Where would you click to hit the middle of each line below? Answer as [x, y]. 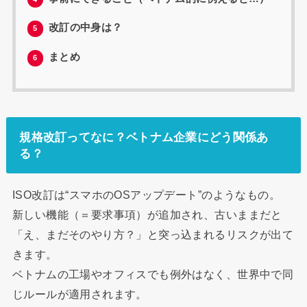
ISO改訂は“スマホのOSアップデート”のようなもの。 [146, 195]
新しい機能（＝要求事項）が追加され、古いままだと [147, 215]
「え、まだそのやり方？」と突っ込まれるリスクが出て [153, 235]
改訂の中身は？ [84, 28]
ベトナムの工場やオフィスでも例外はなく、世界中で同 [153, 274]
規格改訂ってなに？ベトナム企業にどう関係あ [144, 137]
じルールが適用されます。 [79, 294]
